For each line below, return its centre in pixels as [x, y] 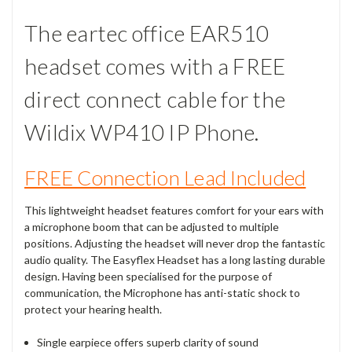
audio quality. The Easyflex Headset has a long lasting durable [175, 259]
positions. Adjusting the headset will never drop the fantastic [175, 243]
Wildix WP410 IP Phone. [142, 132]
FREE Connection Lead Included [165, 177]
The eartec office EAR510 [147, 33]
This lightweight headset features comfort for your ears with [174, 210]
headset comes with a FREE [155, 66]
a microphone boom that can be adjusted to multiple [152, 226]
